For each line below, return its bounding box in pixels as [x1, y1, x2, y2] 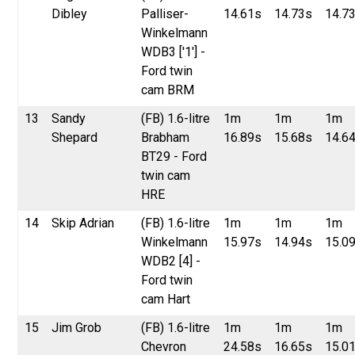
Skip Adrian [52, 215, 115, 231]
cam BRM [141, 82, 195, 97]
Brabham [141, 129, 190, 145]
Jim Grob [52, 319, 102, 335]
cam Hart [141, 291, 191, 307]
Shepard [52, 129, 98, 145]
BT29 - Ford [141, 148, 208, 164]
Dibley [52, 6, 88, 21]
